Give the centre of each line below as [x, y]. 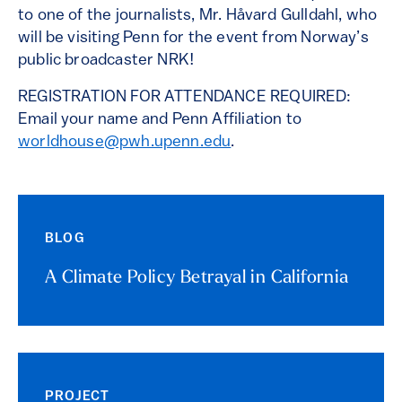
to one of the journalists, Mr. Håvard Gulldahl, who [198, 16]
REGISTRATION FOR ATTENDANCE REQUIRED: [185, 97]
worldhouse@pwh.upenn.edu [125, 142]
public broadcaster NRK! [106, 61]
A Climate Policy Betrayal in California [197, 278]
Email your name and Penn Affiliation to [160, 120]
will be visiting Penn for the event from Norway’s [193, 38]
